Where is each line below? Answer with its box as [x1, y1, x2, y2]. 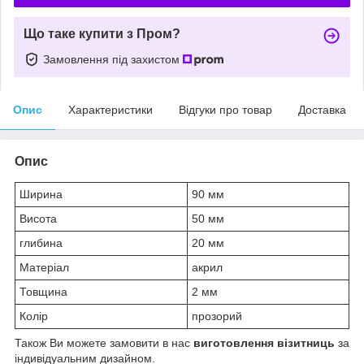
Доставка [298, 102, 346, 116]
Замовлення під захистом [43, 52, 183, 66]
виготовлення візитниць [193, 336, 335, 349]
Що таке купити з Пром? [24, 26, 180, 41]
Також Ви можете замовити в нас [15, 336, 193, 349]
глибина [19, 236, 63, 249]
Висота [19, 211, 57, 225]
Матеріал [19, 260, 72, 274]
